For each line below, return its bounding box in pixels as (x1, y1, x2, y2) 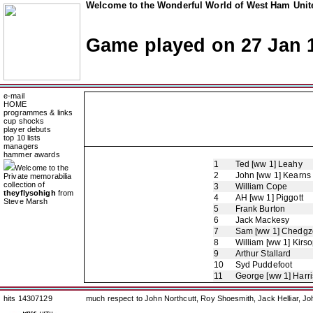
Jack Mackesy (235, 215, 290, 225)
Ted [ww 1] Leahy (235, 159, 303, 169)
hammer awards (3, 150, 60, 159)
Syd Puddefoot (235, 260, 293, 270)
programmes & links (3, 108, 73, 117)
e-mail (3, 92, 24, 100)
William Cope (235, 182, 288, 191)
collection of (3, 180, 45, 189)
